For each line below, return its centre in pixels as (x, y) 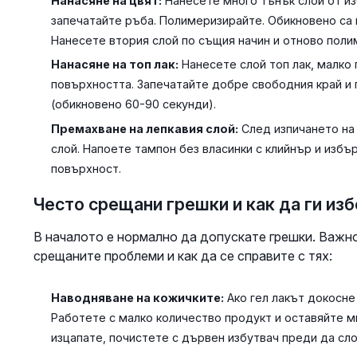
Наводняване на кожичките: (137, 297)
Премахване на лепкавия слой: (144, 128)
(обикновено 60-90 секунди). (133, 104)
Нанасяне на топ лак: (114, 65)
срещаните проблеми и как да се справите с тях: (182, 255)
